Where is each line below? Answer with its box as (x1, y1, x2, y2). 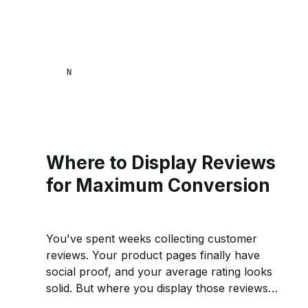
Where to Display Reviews (46, 152, 276, 174)
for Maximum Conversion (46, 175, 271, 197)
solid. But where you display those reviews (46, 281, 269, 296)
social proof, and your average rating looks (46, 265, 273, 279)
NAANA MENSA (66, 67, 150, 77)
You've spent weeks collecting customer (46, 232, 258, 246)
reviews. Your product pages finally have (46, 248, 261, 263)
